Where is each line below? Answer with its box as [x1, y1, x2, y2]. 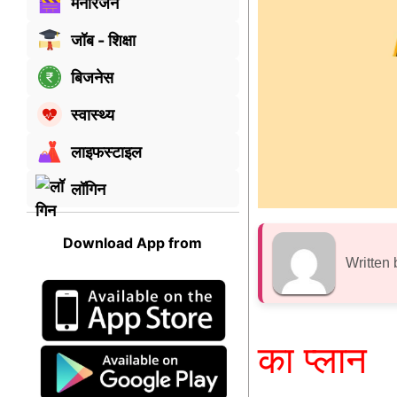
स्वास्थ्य [71, 105, 114, 124]
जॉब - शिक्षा [71, 30, 136, 50]
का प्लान [257, 339, 367, 382]
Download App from [63, 234, 203, 252]
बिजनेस [71, 67, 113, 87]
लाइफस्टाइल [71, 142, 142, 161]
